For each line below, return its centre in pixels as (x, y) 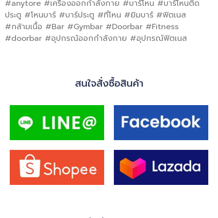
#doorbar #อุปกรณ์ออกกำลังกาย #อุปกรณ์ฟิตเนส (96, 38)
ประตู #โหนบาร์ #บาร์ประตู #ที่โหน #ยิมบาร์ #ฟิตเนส (95, 15)
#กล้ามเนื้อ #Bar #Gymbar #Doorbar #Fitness (92, 27)
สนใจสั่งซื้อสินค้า (109, 83)
